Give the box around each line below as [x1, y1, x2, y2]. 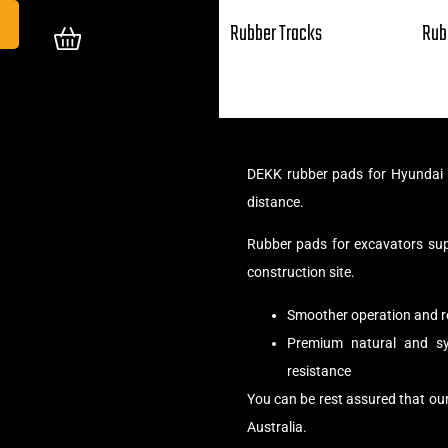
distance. [246, 194, 304, 210]
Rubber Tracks [229, 17, 322, 51]
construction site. [246, 264, 355, 281]
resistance [286, 362, 351, 379]
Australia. [246, 418, 307, 435]
